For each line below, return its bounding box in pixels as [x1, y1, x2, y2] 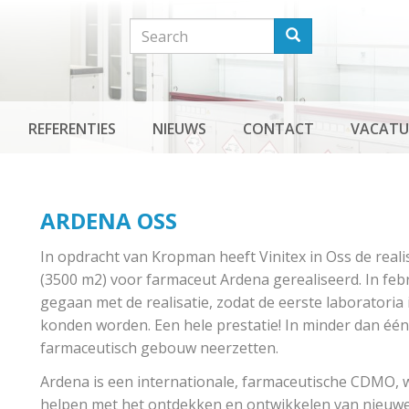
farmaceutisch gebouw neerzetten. [40, 337, 278, 358]
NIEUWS [152, 119, 206, 140]
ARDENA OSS [40, 205, 177, 236]
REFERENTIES [28, 119, 116, 140]
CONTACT [243, 119, 314, 140]
